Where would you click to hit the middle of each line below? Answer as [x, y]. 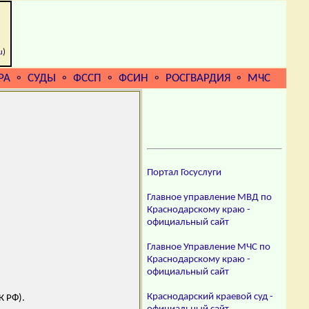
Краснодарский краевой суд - [210, 297]
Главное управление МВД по [209, 198]
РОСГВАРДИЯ [198, 78]
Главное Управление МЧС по [209, 247]
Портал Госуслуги [184, 173]
